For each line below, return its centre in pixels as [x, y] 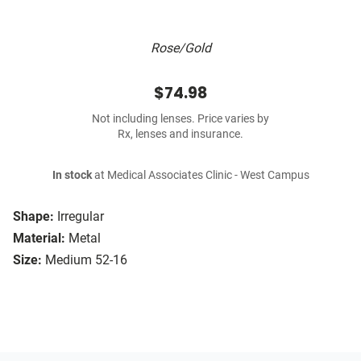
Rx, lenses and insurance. [180, 135]
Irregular [81, 217]
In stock [72, 176]
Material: [39, 239]
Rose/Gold [180, 48]
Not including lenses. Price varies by [180, 119]
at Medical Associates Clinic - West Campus [200, 176]
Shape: [33, 217]
